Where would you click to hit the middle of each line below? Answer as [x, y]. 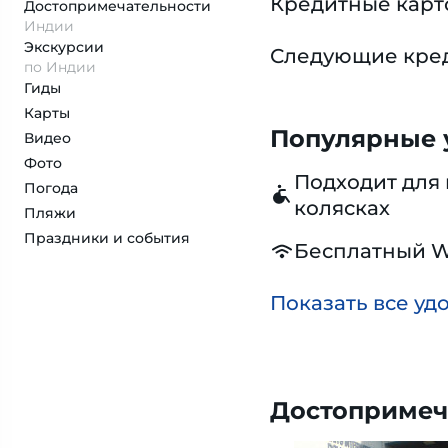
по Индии [60, 67]
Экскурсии [64, 47]
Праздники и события [107, 238]
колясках [341, 208]
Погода [51, 188]
